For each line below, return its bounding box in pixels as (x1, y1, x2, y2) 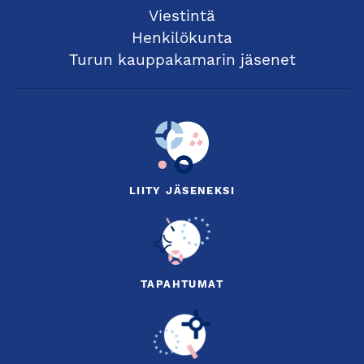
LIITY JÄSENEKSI (128, 186, 236, 197)
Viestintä (149, 10, 215, 26)
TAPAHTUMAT (140, 279, 224, 291)
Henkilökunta (132, 32, 232, 48)
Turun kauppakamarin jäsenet (68, 54, 296, 70)
